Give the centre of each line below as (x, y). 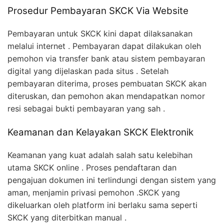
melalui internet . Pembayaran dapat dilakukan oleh (104, 46)
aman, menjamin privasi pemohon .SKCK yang (94, 192)
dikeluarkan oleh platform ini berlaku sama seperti (102, 205)
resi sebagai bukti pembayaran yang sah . (86, 109)
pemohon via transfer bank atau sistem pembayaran (106, 59)
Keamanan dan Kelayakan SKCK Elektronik (100, 132)
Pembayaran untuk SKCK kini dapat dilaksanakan (100, 34)
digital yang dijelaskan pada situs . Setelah (88, 71)
